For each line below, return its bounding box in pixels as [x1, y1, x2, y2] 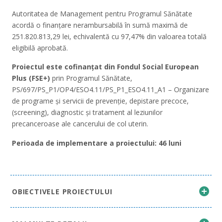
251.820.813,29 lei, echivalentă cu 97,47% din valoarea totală [12, 31, 207, 41]
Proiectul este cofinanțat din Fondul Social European [12, 62, 199, 72]
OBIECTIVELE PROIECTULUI [12, 186, 112, 196]
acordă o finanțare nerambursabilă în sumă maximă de [12, 20, 188, 30]
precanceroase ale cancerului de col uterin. [12, 119, 148, 129]
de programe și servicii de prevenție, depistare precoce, [12, 96, 189, 106]
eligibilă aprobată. [12, 43, 68, 53]
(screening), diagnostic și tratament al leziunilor [12, 108, 163, 117]
